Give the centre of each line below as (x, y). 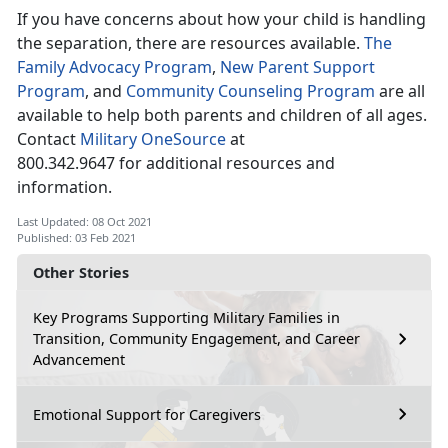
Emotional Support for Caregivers (147, 414)
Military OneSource (153, 139)
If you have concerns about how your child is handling (221, 19)
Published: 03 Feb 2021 (76, 238)
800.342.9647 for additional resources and (176, 163)
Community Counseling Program (252, 91)
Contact (48, 139)
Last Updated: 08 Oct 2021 (84, 222)
